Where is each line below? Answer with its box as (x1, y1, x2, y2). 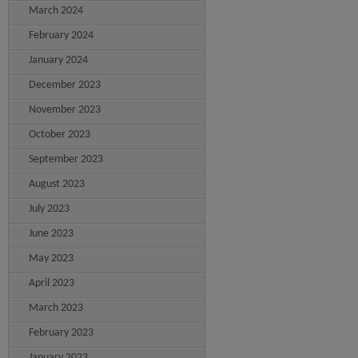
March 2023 (29, 302, 83, 314)
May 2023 (29, 253, 74, 265)
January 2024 (29, 54, 88, 66)
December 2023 (29, 79, 101, 91)
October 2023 (29, 129, 90, 141)
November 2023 (29, 104, 101, 116)
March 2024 (29, 5, 83, 17)
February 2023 (29, 327, 93, 339)
